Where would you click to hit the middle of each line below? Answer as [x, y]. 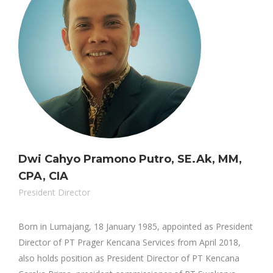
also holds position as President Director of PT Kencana [129, 258]
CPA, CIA [43, 176]
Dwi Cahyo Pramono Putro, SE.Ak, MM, [130, 159]
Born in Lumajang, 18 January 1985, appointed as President [136, 226]
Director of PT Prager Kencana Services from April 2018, [129, 242]
